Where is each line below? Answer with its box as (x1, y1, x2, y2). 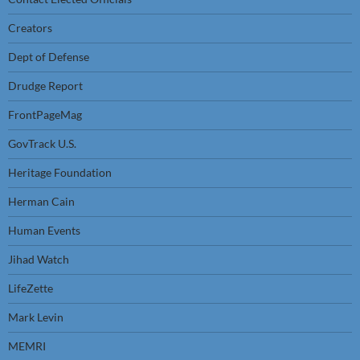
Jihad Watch (8, 252, 69, 266)
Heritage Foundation (8, 166, 112, 179)
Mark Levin (8, 310, 63, 324)
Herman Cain (8, 194, 75, 208)
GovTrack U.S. (8, 137, 76, 150)
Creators (8, 21, 52, 35)
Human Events (8, 223, 80, 237)
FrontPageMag (8, 108, 82, 121)
